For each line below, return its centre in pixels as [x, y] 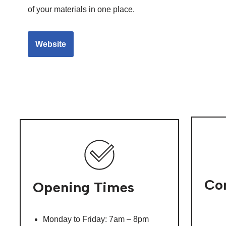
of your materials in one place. [81, 9]
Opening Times [83, 187]
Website [51, 44]
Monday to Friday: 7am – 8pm [96, 219]
